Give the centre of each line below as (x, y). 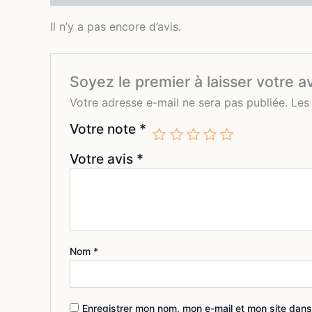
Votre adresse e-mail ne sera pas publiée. (178, 103)
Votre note (104, 129)
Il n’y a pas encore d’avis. (116, 26)
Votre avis (103, 159)
